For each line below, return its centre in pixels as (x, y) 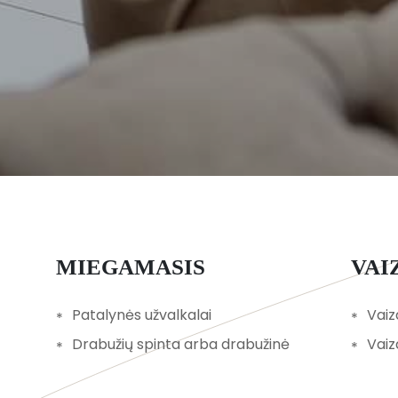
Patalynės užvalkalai (141, 315)
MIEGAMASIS (141, 267)
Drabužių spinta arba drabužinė (180, 345)
